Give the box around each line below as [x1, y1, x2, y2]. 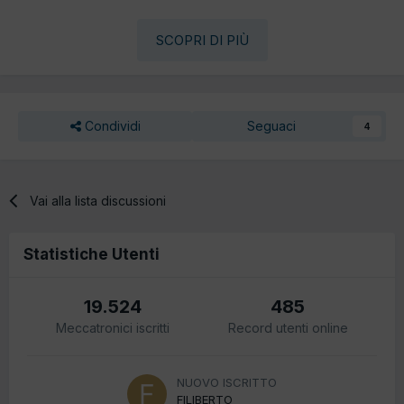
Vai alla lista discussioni [30, 192, 167, 208]
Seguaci [246, 117, 296, 133]
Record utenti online [227, 319, 348, 335]
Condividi [80, 117, 141, 133]
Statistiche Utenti [23, 244, 160, 263]
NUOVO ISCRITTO [177, 374, 277, 390]
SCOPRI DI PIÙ [155, 31, 249, 49]
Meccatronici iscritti [56, 319, 170, 335]
